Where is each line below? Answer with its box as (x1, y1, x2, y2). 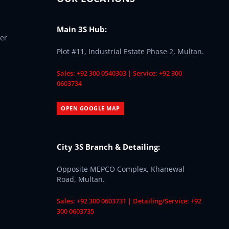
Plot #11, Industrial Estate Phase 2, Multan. (57, 47, 204, 56)
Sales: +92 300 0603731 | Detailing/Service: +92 (57, 196, 201, 205)
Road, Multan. (57, 174, 105, 184)
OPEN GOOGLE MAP (61, 104, 120, 112)
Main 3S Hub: (57, 24, 107, 34)
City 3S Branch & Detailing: (57, 142, 160, 152)
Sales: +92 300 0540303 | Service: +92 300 (57, 68, 182, 78)
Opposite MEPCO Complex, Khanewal (57, 164, 185, 174)
